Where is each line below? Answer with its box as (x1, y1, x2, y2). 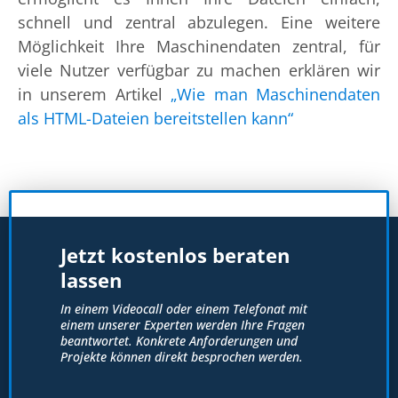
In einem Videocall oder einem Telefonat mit (60, 299, 307, 317)
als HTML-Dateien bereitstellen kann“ (18, 107, 293, 129)
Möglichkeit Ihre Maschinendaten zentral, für (18, 35, 380, 57)
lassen (60, 266, 122, 293)
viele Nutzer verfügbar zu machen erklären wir (18, 59, 380, 81)
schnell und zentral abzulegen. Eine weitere (18, 11, 380, 33)
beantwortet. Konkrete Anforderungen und (60, 331, 298, 349)
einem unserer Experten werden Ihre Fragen (60, 315, 305, 333)
